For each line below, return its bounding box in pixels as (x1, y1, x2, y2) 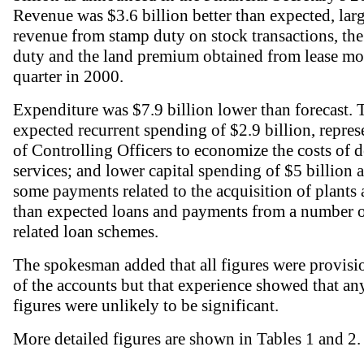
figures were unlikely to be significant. (13, 296, 279, 315)
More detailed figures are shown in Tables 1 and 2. (13, 329, 361, 349)
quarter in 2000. (13, 67, 123, 86)
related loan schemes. (13, 222, 158, 241)
